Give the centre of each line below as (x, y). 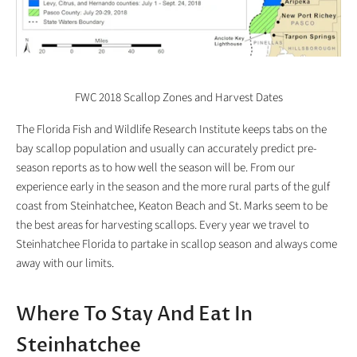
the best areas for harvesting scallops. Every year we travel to (163, 225)
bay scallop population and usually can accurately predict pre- (166, 148)
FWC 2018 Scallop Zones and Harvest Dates (178, 97)
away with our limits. (65, 263)
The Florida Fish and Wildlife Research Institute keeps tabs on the (171, 129)
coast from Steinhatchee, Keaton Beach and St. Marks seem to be (172, 206)
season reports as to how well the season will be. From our (155, 167)
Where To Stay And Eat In (134, 314)
